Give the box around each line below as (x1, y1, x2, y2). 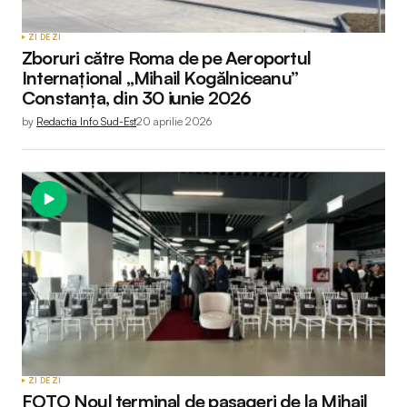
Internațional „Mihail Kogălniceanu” (22, 66, 298, 89)
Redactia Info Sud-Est (36, 114, 136, 128)
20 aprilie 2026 (136, 114, 212, 128)
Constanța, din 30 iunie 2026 (22, 86, 252, 109)
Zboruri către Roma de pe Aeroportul (22, 46, 312, 69)
